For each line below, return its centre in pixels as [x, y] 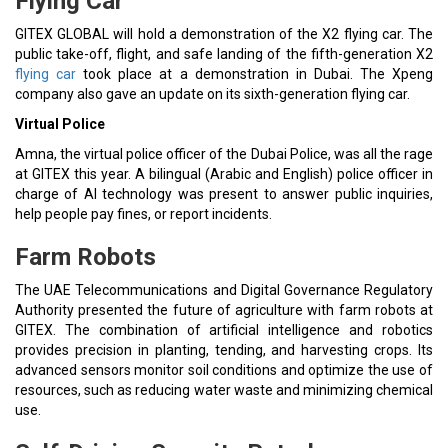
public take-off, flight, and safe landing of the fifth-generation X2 [224, 54]
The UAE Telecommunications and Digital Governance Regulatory [224, 290]
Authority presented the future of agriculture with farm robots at [224, 310]
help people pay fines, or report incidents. [143, 214]
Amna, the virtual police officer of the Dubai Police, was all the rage [224, 154]
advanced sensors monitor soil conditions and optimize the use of [224, 370]
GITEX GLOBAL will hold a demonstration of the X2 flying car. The [224, 34]
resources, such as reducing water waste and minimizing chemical [224, 390]
